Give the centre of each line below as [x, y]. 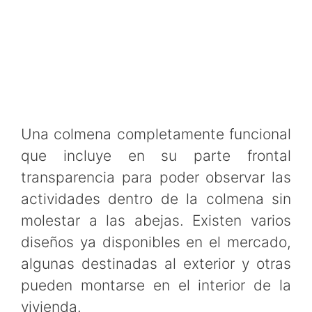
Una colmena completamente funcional [156, 134]
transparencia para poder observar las [156, 178]
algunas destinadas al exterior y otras [156, 264]
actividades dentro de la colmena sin [156, 199]
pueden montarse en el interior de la [156, 286]
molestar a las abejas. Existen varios [156, 221]
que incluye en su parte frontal [156, 156]
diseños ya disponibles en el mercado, [156, 242]
